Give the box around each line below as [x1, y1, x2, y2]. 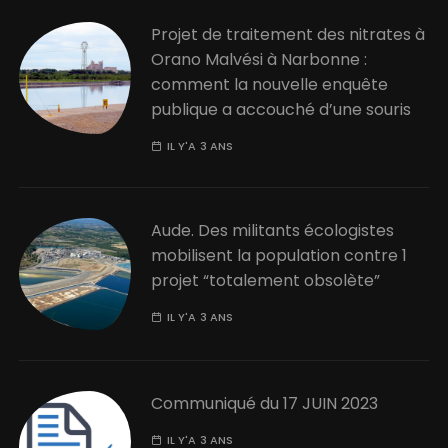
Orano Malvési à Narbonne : [151, 47, 368, 71]
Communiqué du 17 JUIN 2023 [151, 391, 379, 415]
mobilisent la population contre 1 [151, 243, 408, 267]
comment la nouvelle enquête [151, 72, 389, 96]
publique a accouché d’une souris [151, 97, 412, 121]
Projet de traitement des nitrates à [151, 22, 426, 46]
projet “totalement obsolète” [151, 268, 381, 292]
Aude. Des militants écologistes [151, 218, 395, 242]
